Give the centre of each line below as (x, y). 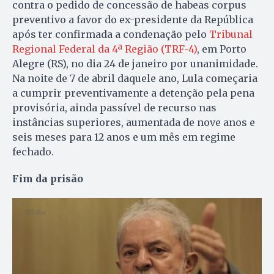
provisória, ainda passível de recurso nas (114, 108)
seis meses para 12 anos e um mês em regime (124, 137)
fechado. (33, 152)
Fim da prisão (48, 179)
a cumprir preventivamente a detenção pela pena (133, 93)
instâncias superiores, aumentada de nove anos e (134, 123)
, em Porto (222, 49)
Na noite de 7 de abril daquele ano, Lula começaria (135, 79)
